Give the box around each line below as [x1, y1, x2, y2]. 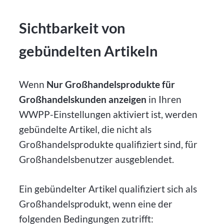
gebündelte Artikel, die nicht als [19, 123, 152, 135]
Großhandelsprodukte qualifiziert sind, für [19, 138, 198, 150]
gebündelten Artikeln [19, 42, 158, 60]
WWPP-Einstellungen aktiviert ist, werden [19, 108, 198, 120]
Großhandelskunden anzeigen [19, 93, 147, 105]
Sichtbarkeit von [19, 19, 125, 37]
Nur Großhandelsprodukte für [46, 78, 175, 90]
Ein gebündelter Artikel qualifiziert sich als [19, 182, 197, 194]
